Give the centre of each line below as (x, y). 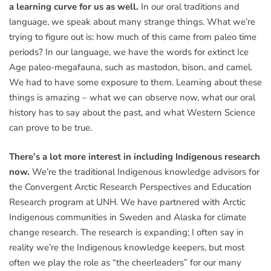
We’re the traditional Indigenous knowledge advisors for (146, 171)
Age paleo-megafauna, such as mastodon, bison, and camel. (131, 67)
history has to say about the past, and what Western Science (132, 113)
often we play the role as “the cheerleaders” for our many (125, 262)
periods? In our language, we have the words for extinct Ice (129, 52)
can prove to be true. (52, 128)
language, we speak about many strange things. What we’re (132, 22)
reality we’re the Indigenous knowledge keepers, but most (127, 247)
